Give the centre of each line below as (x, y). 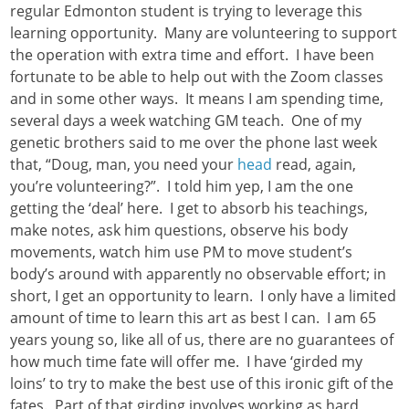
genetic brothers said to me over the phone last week (194, 143)
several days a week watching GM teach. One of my (186, 121)
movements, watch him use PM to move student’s (182, 252)
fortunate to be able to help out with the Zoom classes (197, 77)
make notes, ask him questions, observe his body (179, 231)
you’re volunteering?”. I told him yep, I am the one (182, 187)
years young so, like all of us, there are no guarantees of (202, 340)
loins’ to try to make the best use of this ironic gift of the (202, 384)
